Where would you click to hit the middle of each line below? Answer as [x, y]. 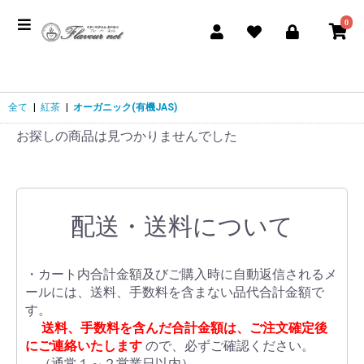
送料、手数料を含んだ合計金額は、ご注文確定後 [184, 328]
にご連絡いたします [84, 346]
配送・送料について [182, 227]
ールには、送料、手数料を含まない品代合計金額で [175, 292]
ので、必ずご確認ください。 [230, 346]
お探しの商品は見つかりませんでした [127, 136]
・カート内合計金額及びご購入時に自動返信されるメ [181, 275]
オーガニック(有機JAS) [125, 108]
